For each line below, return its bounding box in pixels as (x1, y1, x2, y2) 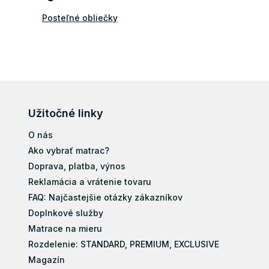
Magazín (28, 254, 65, 265)
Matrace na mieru (28, 223, 103, 234)
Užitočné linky (28, 106, 104, 119)
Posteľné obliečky (41, 12, 118, 23)
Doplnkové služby (28, 207, 104, 218)
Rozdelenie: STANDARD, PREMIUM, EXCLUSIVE (28, 238, 220, 249)
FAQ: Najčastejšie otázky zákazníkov (28, 192, 183, 202)
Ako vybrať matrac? (28, 145, 110, 156)
